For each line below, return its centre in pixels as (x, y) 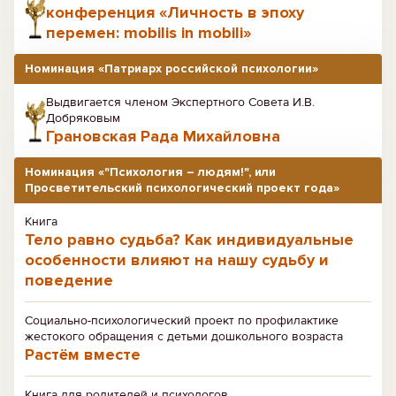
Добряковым (83, 118)
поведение (69, 280)
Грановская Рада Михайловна (163, 136)
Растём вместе (83, 354)
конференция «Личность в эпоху (175, 12)
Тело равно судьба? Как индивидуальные (189, 240)
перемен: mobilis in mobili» (148, 33)
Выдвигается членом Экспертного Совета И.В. (180, 102)
